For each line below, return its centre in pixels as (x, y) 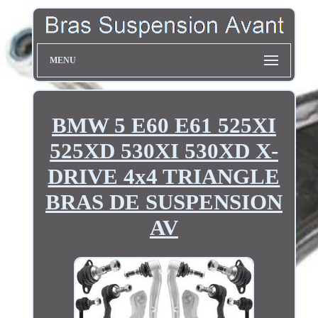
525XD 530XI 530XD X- (164, 150)
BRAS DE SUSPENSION (164, 202)
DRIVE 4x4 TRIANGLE (164, 176)
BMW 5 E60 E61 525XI (164, 125)
